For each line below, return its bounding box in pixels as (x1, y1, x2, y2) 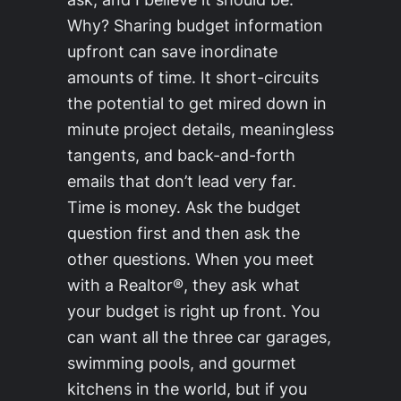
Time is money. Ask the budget (67, 198, 301, 217)
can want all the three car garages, (67, 328, 331, 346)
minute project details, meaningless (67, 120, 334, 139)
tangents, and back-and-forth (67, 146, 295, 165)
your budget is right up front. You (67, 302, 320, 320)
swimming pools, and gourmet (67, 354, 296, 372)
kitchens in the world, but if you (67, 380, 307, 398)
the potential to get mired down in (67, 94, 327, 113)
